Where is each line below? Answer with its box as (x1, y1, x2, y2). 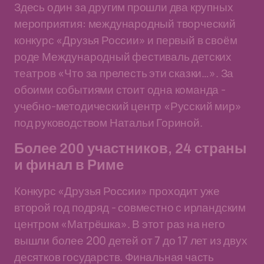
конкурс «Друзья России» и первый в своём (14, 32, 237, 48)
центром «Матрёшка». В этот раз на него (14, 216, 225, 232)
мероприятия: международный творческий (14, 16, 236, 31)
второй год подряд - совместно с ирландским (14, 200, 246, 215)
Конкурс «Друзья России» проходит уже (14, 183, 220, 199)
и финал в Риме (14, 157, 124, 173)
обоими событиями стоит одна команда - (14, 82, 226, 97)
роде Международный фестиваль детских (14, 49, 232, 64)
